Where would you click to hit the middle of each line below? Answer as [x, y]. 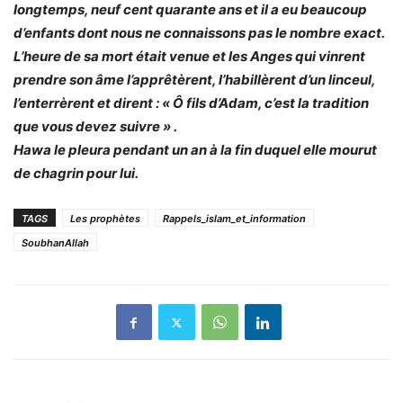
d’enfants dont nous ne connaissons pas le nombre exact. [199, 33]
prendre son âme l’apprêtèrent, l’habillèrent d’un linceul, [194, 80]
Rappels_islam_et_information [234, 219]
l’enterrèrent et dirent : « [92, 103]
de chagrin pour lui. [76, 173]
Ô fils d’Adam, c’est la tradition [271, 103]
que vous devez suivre [87, 126]
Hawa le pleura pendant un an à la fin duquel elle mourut [195, 150]
